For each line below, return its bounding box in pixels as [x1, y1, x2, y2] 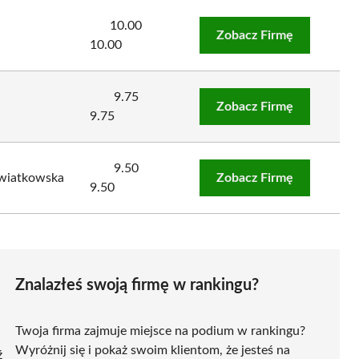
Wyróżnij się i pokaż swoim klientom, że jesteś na [15, 343, 290, 357]
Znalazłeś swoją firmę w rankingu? [15, 276, 259, 293]
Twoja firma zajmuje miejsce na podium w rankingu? [15, 324, 305, 337]
